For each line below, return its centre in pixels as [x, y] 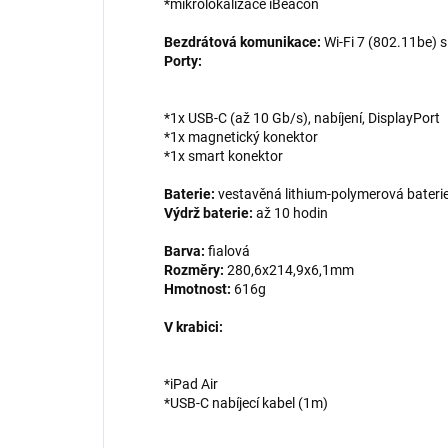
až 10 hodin [290, 213]
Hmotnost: [197, 289]
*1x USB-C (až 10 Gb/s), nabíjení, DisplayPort [302, 118]
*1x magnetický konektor [241, 137]
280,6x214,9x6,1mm [289, 270]
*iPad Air [191, 384]
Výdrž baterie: [208, 213]
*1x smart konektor [223, 156]
